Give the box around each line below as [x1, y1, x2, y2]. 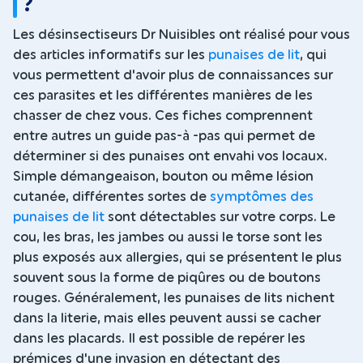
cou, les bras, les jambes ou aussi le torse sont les [13, 230, 322, 244]
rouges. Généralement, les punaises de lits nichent [13, 291, 335, 305]
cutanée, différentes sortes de [13, 190, 210, 203]
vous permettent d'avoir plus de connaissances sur [13, 68, 333, 82]
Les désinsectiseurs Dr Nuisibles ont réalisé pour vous [13, 28, 350, 41]
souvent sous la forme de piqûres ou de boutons [13, 271, 321, 284]
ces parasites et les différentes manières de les [13, 88, 313, 102]
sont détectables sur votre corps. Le [105, 210, 335, 224]
